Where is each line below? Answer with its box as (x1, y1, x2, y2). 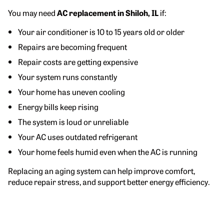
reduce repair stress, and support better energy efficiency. (8, 175, 210, 187)
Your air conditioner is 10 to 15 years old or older (18, 25, 184, 37)
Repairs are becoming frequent (18, 40, 127, 52)
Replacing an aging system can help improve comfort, (8, 164, 195, 176)
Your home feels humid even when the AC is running (18, 145, 197, 157)
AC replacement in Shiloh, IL (57, 6, 158, 18)
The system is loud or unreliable (18, 115, 128, 127)
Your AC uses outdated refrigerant (18, 130, 137, 142)
